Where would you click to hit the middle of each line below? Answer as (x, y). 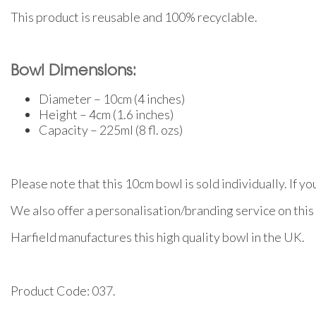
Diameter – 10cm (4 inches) (112, 98)
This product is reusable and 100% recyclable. (134, 17)
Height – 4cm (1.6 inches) (106, 114)
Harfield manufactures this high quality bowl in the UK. (158, 237)
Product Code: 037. (63, 290)
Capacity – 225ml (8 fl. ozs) (111, 129)
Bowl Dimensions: (73, 71)
